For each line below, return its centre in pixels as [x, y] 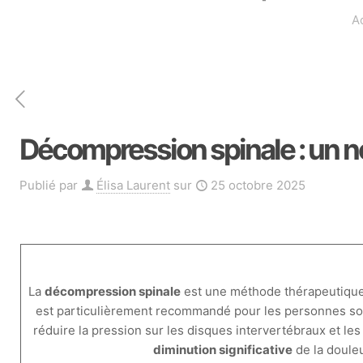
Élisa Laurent [133, 185]
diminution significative [222, 350]
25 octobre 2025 [258, 185]
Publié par [49, 185]
